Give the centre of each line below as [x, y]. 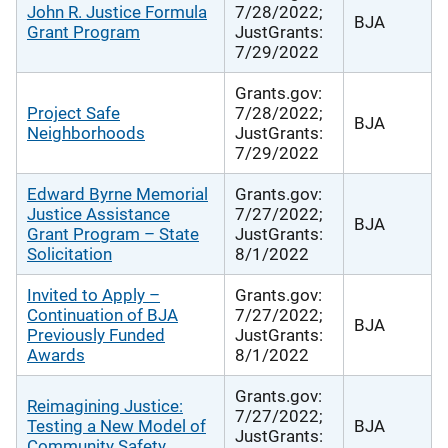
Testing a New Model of [116, 425]
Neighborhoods [86, 132]
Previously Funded [96, 334]
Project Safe [73, 112]
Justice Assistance [98, 213]
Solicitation [69, 253]
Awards [56, 354]
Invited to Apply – [93, 294]
